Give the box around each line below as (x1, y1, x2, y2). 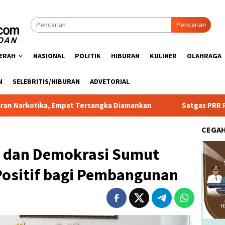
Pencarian (176, 20, 206, 29)
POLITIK (75, 51, 101, 60)
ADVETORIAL (90, 77, 130, 86)
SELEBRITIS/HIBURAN (13, 77, 80, 86)
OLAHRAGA (187, 51, 221, 60)
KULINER (150, 51, 177, 60)
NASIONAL (33, 51, 65, 60)
